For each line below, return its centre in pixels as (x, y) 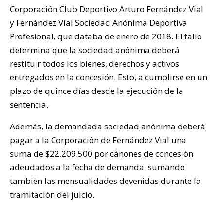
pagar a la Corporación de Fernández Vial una (98, 140)
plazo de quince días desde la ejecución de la (97, 91)
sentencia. (29, 104)
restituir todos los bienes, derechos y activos (94, 63)
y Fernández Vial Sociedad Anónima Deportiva (99, 22)
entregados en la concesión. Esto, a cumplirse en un (109, 77)
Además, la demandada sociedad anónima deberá (108, 126)
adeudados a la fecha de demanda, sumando (97, 167)
